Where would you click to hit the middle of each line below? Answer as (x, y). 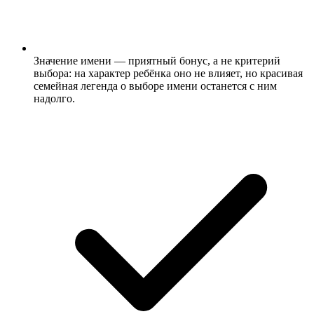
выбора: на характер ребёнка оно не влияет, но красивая (168, 73)
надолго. (54, 98)
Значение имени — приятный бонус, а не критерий (157, 60)
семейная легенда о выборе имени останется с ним (155, 86)
